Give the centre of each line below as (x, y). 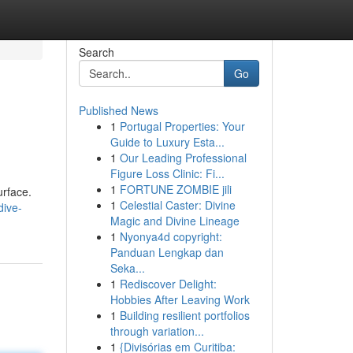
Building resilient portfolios (184, 315)
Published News (118, 110)
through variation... (157, 331)
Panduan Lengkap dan (167, 252)
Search (96, 52)
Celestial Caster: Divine (177, 205)
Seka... (127, 268)
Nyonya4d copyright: (171, 236)
